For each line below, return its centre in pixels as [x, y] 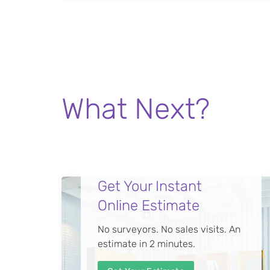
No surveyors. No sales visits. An [169, 229]
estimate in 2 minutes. [146, 243]
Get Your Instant [150, 186]
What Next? [136, 108]
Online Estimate [149, 205]
